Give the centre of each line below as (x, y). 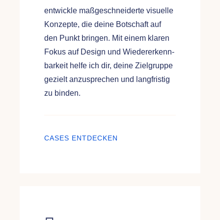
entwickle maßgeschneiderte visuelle (109, 11)
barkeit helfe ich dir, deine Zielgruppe (108, 66)
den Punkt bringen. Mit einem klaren (107, 38)
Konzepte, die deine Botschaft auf (102, 25)
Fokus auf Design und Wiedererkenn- (109, 52)
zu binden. (62, 93)
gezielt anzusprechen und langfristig (107, 80)
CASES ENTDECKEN (81, 138)
